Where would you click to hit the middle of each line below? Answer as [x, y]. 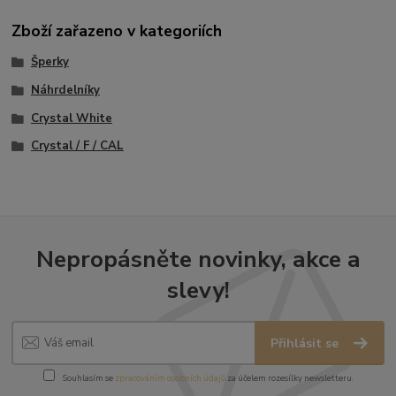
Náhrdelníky [65, 90]
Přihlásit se [307, 344]
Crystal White [71, 118]
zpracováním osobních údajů [170, 377]
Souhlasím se [88, 377]
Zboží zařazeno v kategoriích [117, 31]
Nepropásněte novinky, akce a [198, 259]
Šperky [49, 62]
